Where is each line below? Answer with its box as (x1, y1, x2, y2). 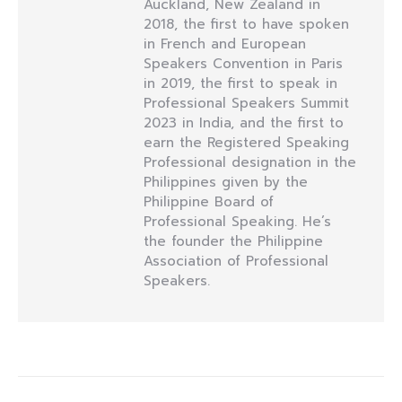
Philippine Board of (144, 192, 274, 212)
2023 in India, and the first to (144, 113, 344, 133)
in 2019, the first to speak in (144, 74, 337, 93)
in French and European (144, 34, 306, 54)
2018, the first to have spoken (144, 14, 349, 34)
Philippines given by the (144, 172, 308, 192)
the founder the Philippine (144, 232, 323, 251)
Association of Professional (144, 251, 328, 271)
